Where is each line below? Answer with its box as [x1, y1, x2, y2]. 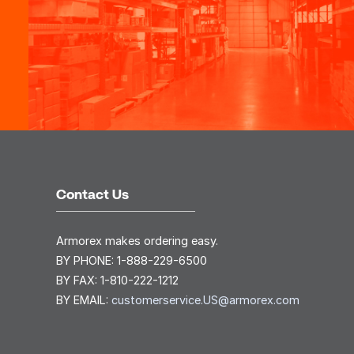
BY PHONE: [56, 254, 117, 268]
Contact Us [56, 187, 129, 202]
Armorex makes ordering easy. [56, 234, 218, 248]
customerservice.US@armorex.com [111, 293, 299, 307]
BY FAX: [56, 273, 100, 288]
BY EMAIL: [56, 293, 111, 307]
